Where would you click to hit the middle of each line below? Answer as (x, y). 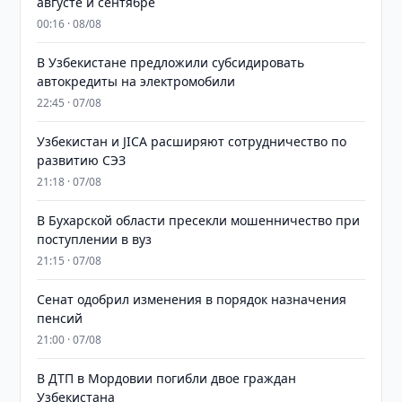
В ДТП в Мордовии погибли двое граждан (167, 378)
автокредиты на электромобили (136, 81)
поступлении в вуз (95, 239)
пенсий (60, 318)
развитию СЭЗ (82, 160)
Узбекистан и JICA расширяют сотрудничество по (192, 141)
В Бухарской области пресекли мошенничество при (199, 220)
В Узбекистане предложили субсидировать (171, 62)
